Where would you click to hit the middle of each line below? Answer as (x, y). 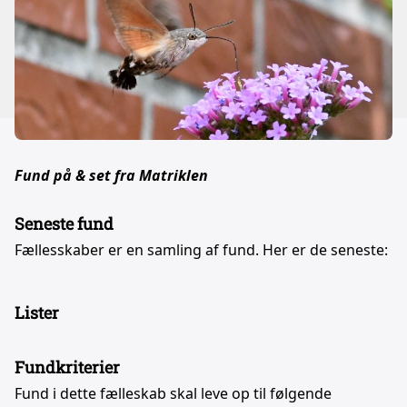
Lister (37, 313)
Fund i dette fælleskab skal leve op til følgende (173, 393)
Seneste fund (64, 223)
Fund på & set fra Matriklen (111, 175)
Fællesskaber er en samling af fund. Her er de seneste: (201, 250)
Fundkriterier (67, 367)
